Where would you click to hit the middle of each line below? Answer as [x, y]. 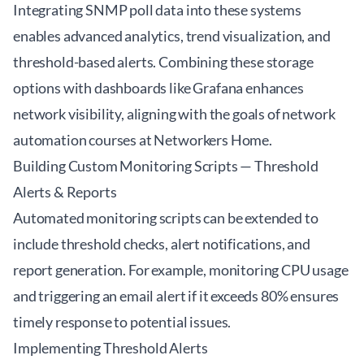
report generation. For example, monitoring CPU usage [181, 270]
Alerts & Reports [65, 192]
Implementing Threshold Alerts [110, 348]
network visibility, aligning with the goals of [148, 114]
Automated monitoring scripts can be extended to [166, 218]
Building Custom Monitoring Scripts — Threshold [166, 166]
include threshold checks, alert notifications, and [162, 244]
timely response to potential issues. [122, 322]
